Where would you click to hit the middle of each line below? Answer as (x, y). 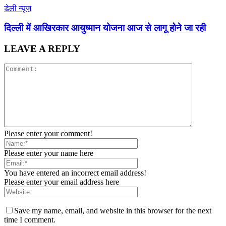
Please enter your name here (49, 153)
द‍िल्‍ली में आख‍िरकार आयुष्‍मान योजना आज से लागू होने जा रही (105, 28)
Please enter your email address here (62, 182)
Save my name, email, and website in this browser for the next (113, 211)
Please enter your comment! (48, 134)
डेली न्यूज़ (18, 9)
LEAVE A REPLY (42, 48)
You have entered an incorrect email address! (75, 173)
